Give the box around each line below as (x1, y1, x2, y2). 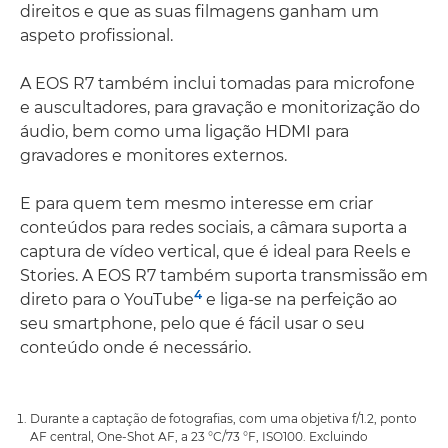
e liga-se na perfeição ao (202, 290, 397, 309)
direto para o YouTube (20, 290, 194, 309)
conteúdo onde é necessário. (20, 338, 251, 357)
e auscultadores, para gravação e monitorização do (20, 98, 420, 117)
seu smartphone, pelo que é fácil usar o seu (20, 314, 365, 333)
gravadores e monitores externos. (20, 146, 287, 165)
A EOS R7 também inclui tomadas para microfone (20, 74, 415, 93)
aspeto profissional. (20, 26, 173, 45)
